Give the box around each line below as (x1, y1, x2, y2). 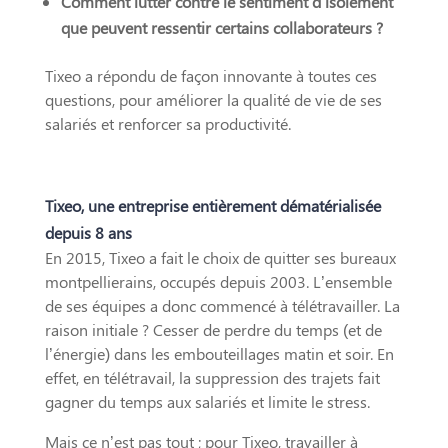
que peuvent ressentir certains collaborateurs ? (60, 16, 383, 38)
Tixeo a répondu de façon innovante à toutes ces (44, 64, 377, 86)
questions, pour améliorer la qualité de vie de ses (44, 88, 382, 110)
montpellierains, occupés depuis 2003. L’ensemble (44, 270, 392, 292)
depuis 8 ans (44, 221, 132, 243)
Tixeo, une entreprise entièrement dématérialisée (44, 194, 381, 216)
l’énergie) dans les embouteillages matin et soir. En (44, 342, 394, 364)
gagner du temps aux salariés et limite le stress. (44, 390, 370, 412)
